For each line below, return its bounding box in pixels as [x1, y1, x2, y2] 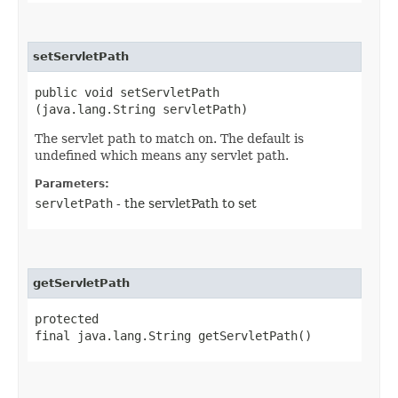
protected [35, 311, 99, 326]
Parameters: [35, 177, 109, 190]
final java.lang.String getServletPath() [35, 328, 312, 343]
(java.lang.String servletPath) [35, 101, 248, 116]
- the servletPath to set [113, 195, 257, 211]
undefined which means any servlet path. [35, 147, 289, 163]
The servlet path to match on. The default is [35, 131, 304, 146]
